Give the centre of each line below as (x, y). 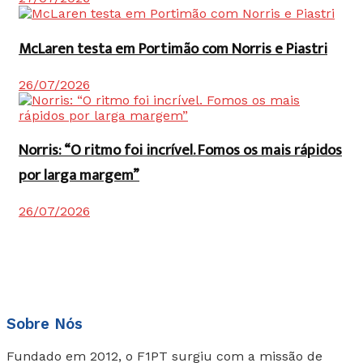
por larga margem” (79, 176)
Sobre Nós (45, 324)
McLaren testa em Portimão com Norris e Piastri (173, 49)
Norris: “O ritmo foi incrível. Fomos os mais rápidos (180, 151)
